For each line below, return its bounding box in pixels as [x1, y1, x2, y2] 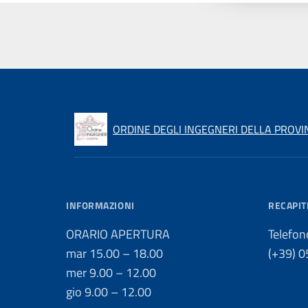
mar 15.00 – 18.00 [66, 244, 163, 263]
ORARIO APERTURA [66, 225, 170, 243]
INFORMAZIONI [66, 198, 135, 212]
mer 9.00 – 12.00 [66, 263, 156, 282]
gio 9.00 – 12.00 [66, 283, 151, 301]
